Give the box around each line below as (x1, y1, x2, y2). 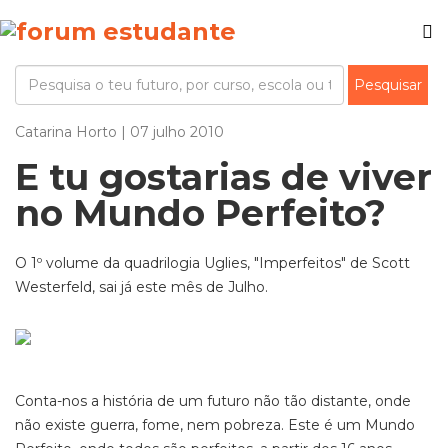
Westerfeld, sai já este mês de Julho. (15, 278, 268, 296)
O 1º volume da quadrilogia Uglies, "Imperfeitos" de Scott (15, 254, 410, 272)
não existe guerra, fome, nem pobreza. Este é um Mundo (15, 416, 415, 434)
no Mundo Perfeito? (15, 191, 386, 235)
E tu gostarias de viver (15, 155, 432, 199)
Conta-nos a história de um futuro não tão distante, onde (15, 392, 411, 410)
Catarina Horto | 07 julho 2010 (15, 123, 224, 141)
